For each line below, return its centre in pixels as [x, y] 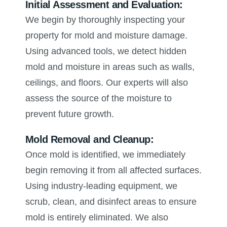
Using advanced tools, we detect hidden [106, 51]
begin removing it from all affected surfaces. [113, 171]
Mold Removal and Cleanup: [89, 140]
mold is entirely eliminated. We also [97, 218]
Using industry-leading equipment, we [101, 186]
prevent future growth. [70, 114]
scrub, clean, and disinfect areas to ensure [111, 202]
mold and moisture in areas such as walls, [110, 67]
